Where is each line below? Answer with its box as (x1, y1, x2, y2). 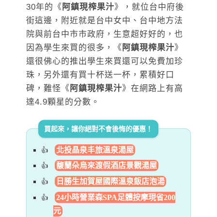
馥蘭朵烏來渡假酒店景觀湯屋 (56, 161, 157, 170)
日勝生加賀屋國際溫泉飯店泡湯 (56, 177, 165, 186)
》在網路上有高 (122, 83, 183, 93)
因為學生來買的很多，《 (26, 43, 122, 52)
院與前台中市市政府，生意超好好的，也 (26, 29, 183, 39)
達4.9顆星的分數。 (26, 97, 100, 107)
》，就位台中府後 (114, 2, 184, 12)
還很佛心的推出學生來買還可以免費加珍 (26, 56, 183, 66)
